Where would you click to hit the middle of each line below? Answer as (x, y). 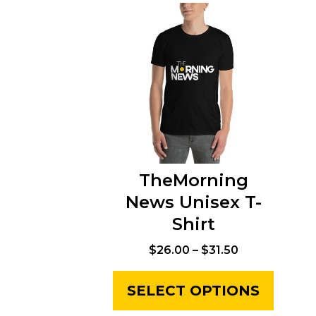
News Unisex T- (193, 202)
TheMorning (193, 181)
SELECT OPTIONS (193, 291)
